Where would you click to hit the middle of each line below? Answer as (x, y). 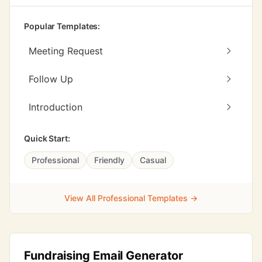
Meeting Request (66, 51)
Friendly (109, 160)
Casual (153, 160)
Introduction (56, 107)
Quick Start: (47, 138)
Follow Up (51, 79)
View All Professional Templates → (131, 198)
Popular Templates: (62, 26)
